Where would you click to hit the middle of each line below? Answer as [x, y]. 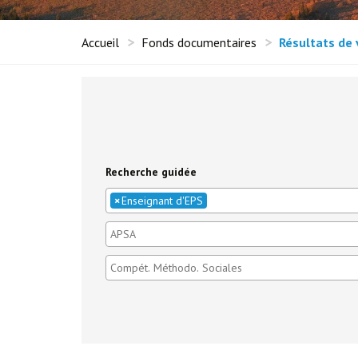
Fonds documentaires [199, 42]
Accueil [100, 42]
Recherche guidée [151, 172]
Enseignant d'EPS [162, 201]
